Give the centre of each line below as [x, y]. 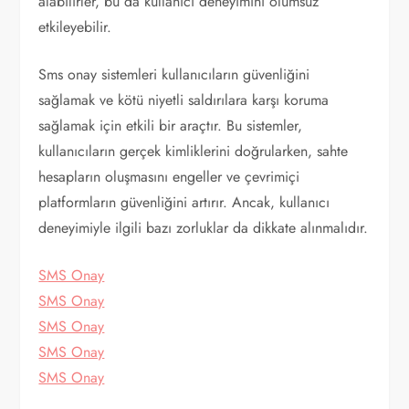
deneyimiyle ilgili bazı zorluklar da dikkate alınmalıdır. [204, 228]
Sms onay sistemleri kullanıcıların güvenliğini [174, 74]
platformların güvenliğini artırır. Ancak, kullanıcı [184, 202]
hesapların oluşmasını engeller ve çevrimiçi [169, 177]
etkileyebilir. [75, 27]
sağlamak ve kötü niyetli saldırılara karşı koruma [184, 100]
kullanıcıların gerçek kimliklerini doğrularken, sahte [194, 151]
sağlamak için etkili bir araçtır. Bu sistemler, [171, 126]
